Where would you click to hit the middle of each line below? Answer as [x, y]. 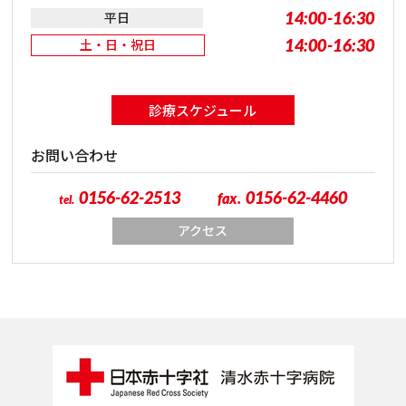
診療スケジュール [203, 110]
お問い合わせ [75, 156]
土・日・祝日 [118, 45]
